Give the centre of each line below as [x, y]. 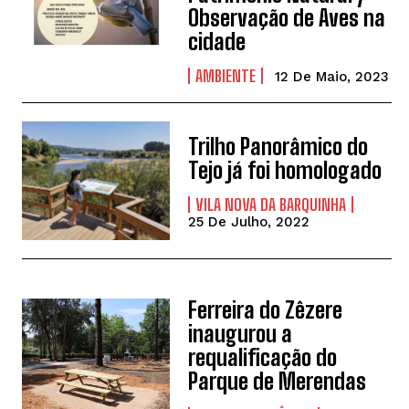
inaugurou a [241, 334]
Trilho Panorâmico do [278, 146]
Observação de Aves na [287, 18]
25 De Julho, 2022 [249, 221]
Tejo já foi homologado [285, 170]
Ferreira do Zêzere [266, 310]
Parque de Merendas [278, 382]
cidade [217, 42]
